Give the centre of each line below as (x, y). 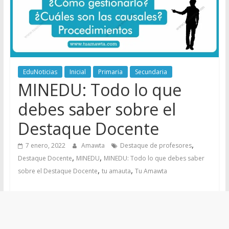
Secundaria (151, 72)
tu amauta (116, 171)
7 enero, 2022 (45, 146)
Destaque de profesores (156, 146)
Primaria (110, 72)
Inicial (77, 72)
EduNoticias (40, 72)
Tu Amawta (151, 171)
